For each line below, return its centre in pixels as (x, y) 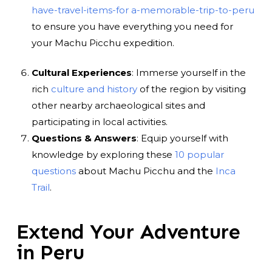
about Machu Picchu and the (145, 171)
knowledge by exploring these (103, 155)
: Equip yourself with (182, 138)
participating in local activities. (99, 122)
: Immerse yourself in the (189, 73)
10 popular (199, 155)
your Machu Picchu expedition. (103, 42)
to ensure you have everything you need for (132, 26)
